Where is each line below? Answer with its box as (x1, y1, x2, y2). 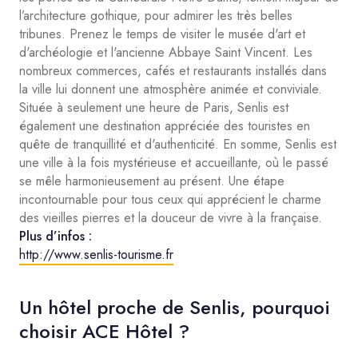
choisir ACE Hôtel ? (19, 317, 189, 345)
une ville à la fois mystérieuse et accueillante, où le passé (19, 153, 328, 172)
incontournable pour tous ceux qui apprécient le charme (19, 190, 321, 209)
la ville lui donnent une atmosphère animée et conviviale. (19, 80, 322, 98)
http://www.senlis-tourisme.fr (19, 245, 173, 264)
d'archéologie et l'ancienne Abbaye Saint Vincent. (19, 43, 293, 62)
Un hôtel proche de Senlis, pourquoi (19, 293, 330, 321)
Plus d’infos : (19, 227, 92, 245)
